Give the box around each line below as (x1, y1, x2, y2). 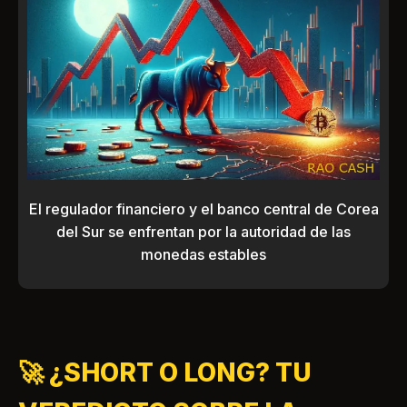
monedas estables (141, 245, 266, 264)
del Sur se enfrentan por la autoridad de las (56, 223, 351, 242)
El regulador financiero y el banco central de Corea (28, 200, 379, 219)
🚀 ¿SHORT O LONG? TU (18, 357, 312, 389)
